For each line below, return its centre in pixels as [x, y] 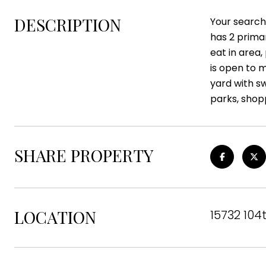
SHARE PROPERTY [84, 155]
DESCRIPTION [68, 25]
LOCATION [55, 217]
